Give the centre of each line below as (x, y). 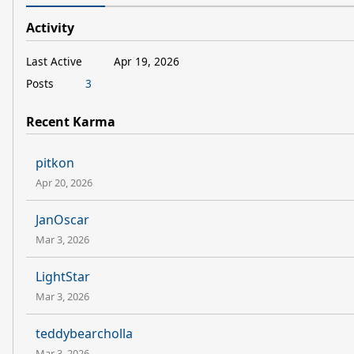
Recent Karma (71, 121)
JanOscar (62, 220)
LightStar (63, 277)
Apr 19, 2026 (147, 61)
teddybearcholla (84, 334)
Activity (50, 28)
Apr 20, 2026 (64, 183)
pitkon (55, 163)
